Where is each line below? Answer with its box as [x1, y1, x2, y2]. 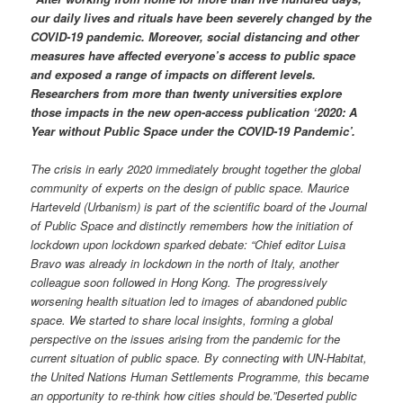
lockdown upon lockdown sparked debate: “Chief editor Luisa [31, 236, 346, 254]
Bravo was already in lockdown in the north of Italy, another [31, 255, 339, 273]
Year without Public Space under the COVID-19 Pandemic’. [31, 122, 356, 140]
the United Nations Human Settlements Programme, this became [31, 368, 370, 386]
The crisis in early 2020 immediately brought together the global [31, 160, 362, 178]
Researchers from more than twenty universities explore [31, 85, 343, 103]
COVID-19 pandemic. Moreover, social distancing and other [31, 28, 360, 46]
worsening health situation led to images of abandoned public [31, 292, 348, 310]
